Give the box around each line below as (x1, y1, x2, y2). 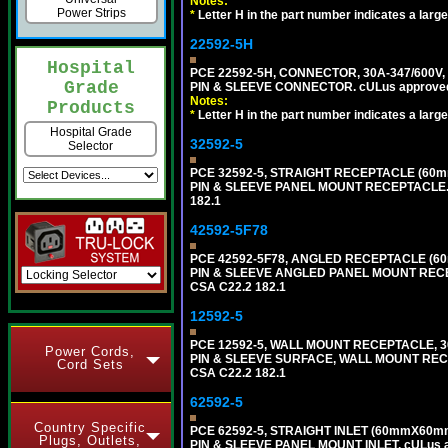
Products (47, 98, 135, 119)
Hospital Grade (49, 125, 132, 140)
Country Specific (34, 420, 146, 435)
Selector (68, 139, 113, 154)
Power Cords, (45, 344, 135, 359)
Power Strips (56, 6, 126, 21)
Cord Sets (56, 357, 124, 372)
